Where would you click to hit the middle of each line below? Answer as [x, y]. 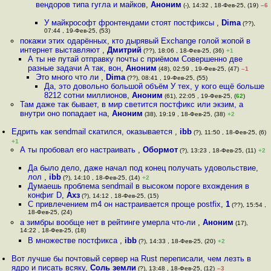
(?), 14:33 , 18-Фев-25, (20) [176, 241]
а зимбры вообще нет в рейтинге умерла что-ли [109, 222]
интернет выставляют [61, 50]
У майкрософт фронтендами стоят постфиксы [130, 23]
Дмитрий [124, 50]
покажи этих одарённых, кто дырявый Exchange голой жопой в [135, 41]
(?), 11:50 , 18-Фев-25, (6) [229, 132]
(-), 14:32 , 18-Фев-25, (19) [220, 5]
